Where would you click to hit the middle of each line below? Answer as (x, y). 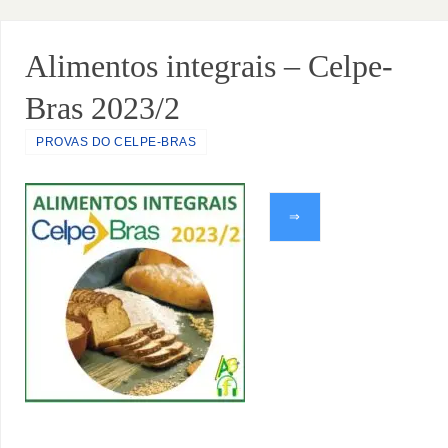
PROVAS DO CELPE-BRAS (116, 142)
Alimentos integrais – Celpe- (209, 66)
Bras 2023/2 (103, 108)
